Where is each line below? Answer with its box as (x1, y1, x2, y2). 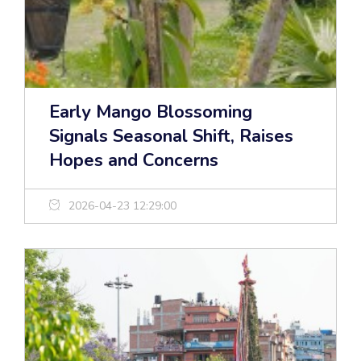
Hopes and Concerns (49, 148, 218, 173)
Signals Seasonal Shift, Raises (49, 124, 293, 149)
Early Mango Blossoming (49, 100, 252, 125)
